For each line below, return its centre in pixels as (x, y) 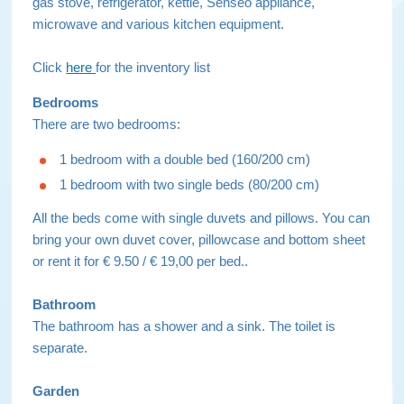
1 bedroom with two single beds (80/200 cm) (190, 185)
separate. (60, 348)
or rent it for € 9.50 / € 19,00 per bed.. (141, 262)
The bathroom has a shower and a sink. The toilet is (184, 326)
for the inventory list (153, 68)
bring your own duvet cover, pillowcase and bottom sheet (199, 240)
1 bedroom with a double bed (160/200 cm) (185, 159)
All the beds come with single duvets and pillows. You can (202, 218)
